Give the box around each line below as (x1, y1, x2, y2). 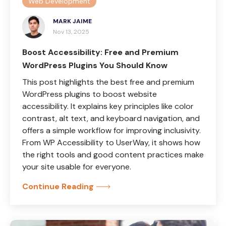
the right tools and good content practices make (22, 149, 204, 160)
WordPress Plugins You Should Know (22, 60, 169, 71)
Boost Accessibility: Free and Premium (22, 46, 179, 58)
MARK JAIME (53, 17, 92, 26)
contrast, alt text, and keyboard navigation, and (22, 112, 200, 124)
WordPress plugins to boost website (22, 88, 157, 99)
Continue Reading (22, 181, 94, 192)
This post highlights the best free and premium (22, 76, 194, 87)
